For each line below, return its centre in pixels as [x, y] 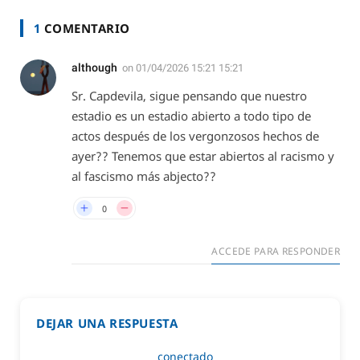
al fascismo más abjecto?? [144, 176]
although [94, 68]
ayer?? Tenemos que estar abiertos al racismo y [203, 156]
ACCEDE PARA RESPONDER [276, 252]
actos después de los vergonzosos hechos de [195, 136]
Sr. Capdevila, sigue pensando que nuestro [189, 96]
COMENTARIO [85, 29]
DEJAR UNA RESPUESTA [107, 323]
